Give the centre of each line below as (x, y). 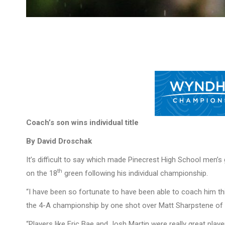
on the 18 (42, 173)
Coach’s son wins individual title (82, 123)
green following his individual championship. (135, 173)
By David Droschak (61, 141)
